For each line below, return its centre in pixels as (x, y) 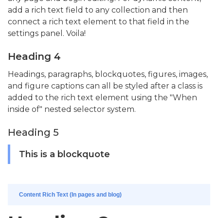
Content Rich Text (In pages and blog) (70, 195)
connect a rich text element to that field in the (99, 21)
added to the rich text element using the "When (102, 97)
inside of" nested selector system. (72, 109)
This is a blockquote (64, 154)
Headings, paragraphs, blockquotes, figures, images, (108, 74)
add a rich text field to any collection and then (98, 10)
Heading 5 (33, 132)
